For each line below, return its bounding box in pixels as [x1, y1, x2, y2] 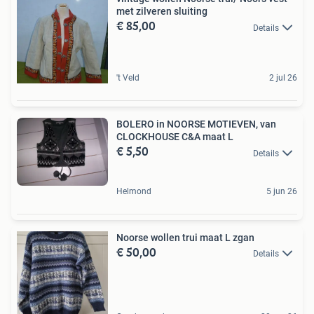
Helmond [116, 186, 151, 196]
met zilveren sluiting [116, 6, 207, 18]
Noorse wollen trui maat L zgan [116, 231, 254, 243]
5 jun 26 [266, 186, 297, 196]
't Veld [116, 73, 139, 83]
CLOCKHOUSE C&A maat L [116, 131, 233, 143]
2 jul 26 [269, 73, 297, 83]
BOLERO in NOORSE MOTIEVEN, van [116, 118, 276, 130]
